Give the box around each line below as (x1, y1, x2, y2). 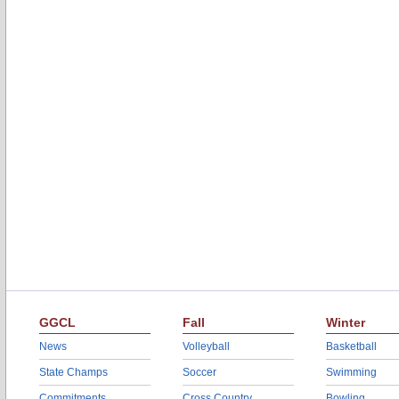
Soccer (183, 366, 216, 379)
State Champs (39, 366, 108, 379)
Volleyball (183, 340, 230, 353)
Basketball (326, 340, 377, 353)
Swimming (326, 366, 377, 379)
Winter (326, 315, 365, 330)
